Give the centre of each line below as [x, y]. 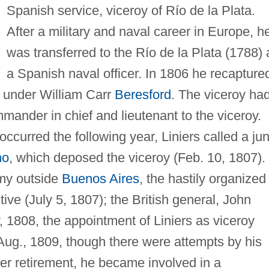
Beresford [143, 94]
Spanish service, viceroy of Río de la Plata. [131, 10]
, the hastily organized [202, 178]
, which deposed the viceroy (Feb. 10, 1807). [137, 157]
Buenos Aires [100, 178]
